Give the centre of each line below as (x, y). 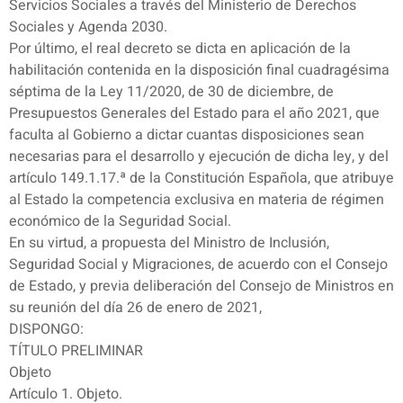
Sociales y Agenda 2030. (88, 27)
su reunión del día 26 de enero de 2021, (135, 308)
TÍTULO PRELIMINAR (76, 351)
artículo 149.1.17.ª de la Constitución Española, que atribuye (201, 179)
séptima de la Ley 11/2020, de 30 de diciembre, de (171, 92)
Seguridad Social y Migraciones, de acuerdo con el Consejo (198, 265)
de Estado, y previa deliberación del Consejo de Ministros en (201, 287)
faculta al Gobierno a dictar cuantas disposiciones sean (187, 135)
